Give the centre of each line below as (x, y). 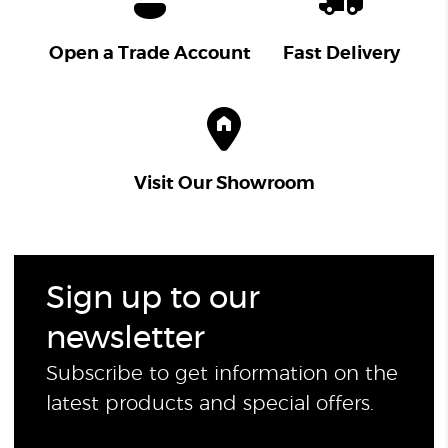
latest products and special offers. (210, 404)
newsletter (126, 339)
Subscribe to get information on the (222, 374)
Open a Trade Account (149, 54)
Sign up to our (153, 299)
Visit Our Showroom (224, 184)
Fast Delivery (341, 54)
